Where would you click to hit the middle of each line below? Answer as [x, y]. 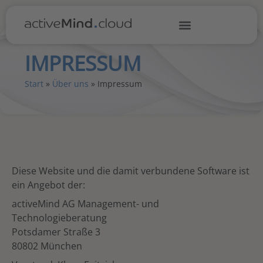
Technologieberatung [59, 218]
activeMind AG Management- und [85, 204]
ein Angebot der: [48, 185]
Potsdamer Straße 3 [56, 232]
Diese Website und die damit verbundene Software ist [131, 171]
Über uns [70, 84]
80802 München [47, 246]
